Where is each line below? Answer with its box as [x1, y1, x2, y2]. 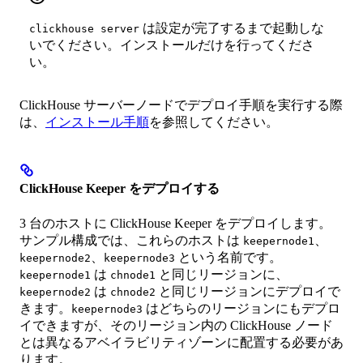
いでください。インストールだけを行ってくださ [29, 38, 314, 53]
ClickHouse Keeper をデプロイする [19, 181, 220, 196]
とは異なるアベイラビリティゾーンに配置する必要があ [19, 335, 344, 349]
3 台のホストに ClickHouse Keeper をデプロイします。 [19, 216, 331, 230]
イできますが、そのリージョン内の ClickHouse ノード [19, 318, 333, 332]
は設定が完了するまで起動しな [139, 21, 324, 36]
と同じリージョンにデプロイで [156, 284, 340, 298]
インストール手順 [45, 115, 149, 130]
